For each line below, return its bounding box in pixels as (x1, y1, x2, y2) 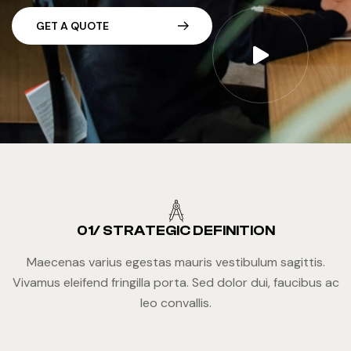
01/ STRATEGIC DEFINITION (77, 223, 276, 239)
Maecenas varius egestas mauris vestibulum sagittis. (27, 254, 326, 270)
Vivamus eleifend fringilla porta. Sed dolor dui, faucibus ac (13, 274, 340, 291)
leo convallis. (140, 295, 212, 311)
